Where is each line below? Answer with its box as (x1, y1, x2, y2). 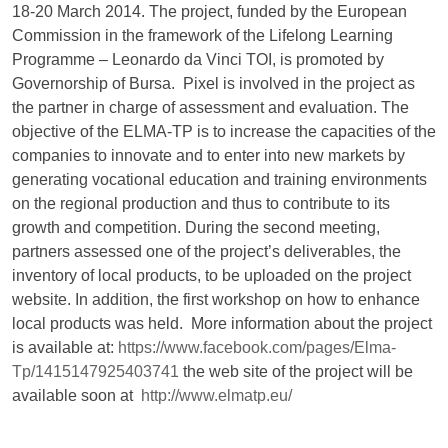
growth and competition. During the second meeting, (12, 219, 380, 237)
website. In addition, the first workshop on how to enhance (12, 291, 420, 309)
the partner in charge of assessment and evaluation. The (12, 99, 409, 117)
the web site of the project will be (179, 363, 413, 381)
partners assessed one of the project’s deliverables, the (12, 243, 401, 261)
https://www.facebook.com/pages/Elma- (118, 339, 396, 357)
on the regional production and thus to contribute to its (12, 195, 390, 213)
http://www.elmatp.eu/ (141, 387, 292, 405)
